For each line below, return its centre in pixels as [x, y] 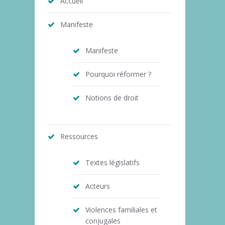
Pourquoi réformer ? [118, 74]
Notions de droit [112, 97]
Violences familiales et [121, 209]
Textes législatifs [112, 162]
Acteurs [97, 186]
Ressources [79, 136]
